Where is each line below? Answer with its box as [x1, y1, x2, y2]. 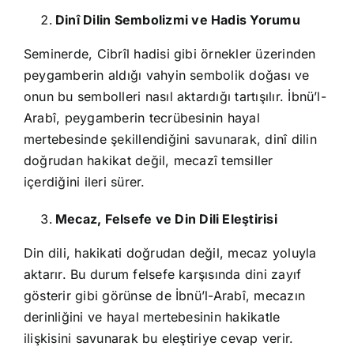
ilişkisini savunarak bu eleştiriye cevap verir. [24, 330, 294, 347]
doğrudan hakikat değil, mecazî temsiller [24, 153, 273, 169]
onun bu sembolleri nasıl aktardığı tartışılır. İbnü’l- [24, 88, 326, 105]
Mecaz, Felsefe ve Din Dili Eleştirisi [55, 211, 277, 228]
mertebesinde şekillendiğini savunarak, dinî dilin [24, 131, 317, 148]
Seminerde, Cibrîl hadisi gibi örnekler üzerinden [24, 46, 316, 62]
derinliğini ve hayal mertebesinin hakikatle [24, 309, 281, 326]
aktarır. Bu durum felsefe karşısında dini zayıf [24, 266, 302, 283]
